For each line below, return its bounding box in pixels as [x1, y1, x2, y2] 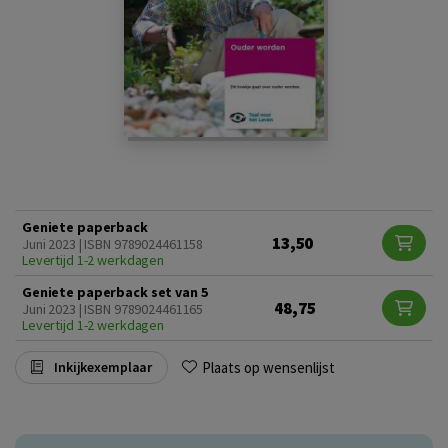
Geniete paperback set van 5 [22, 283, 208, 301]
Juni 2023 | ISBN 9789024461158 [22, 235, 204, 253]
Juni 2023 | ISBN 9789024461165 [22, 300, 204, 318]
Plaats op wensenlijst [202, 357, 336, 377]
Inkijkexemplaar [51, 358, 153, 376]
